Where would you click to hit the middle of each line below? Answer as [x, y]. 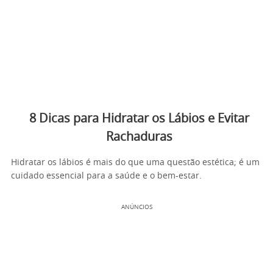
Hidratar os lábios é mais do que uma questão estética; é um [135, 163]
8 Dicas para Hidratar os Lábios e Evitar [139, 119]
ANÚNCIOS [136, 207]
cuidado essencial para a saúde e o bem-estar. [106, 176]
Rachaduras [139, 137]
